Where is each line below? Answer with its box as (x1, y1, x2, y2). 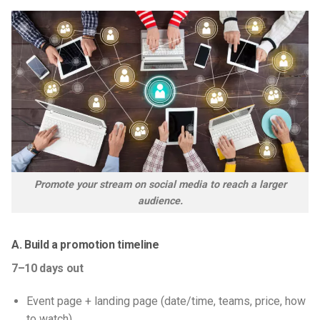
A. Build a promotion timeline (11, 238, 162, 252)
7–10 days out (11, 261, 84, 276)
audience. (137, 194, 183, 207)
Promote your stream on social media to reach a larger (34, 178, 286, 191)
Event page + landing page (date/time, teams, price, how (26, 294, 306, 308)
